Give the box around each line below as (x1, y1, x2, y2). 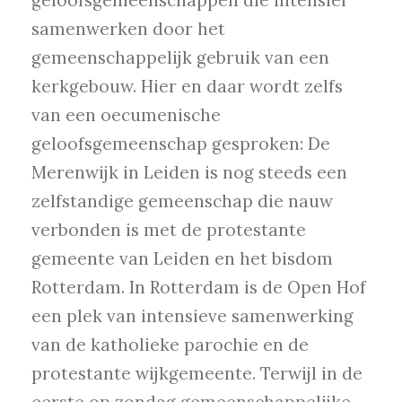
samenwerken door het (31, 18, 225, 40)
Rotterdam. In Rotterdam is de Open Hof (31, 276, 366, 299)
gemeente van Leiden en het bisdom (31, 248, 333, 270)
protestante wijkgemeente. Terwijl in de (31, 363, 363, 385)
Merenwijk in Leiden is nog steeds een (31, 162, 347, 184)
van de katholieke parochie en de (31, 334, 309, 356)
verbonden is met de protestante (31, 219, 306, 241)
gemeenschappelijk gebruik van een (31, 47, 329, 69)
